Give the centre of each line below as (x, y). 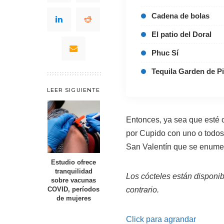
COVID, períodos (73, 189)
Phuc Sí (164, 53)
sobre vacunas (73, 180)
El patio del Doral (180, 34)
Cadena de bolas (179, 16)
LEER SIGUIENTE (73, 90)
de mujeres (73, 198)
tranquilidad (73, 171)
